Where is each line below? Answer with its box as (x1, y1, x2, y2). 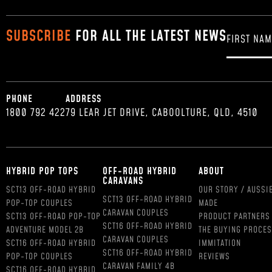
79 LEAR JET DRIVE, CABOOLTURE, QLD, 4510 (66, 105, 258, 120)
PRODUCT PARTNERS (199, 210, 271, 223)
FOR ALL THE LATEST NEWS (71, 25, 226, 47)
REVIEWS (199, 250, 231, 263)
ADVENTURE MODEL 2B (6, 223, 84, 236)
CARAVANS (102, 174, 143, 188)
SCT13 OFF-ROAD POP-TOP (6, 210, 101, 223)
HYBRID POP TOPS (6, 164, 78, 178)
